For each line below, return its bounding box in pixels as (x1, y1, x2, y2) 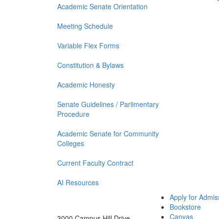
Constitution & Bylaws (57, 60, 124, 70)
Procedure (57, 109, 89, 119)
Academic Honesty (57, 80, 115, 90)
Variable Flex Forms (57, 41, 119, 51)
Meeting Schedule (57, 21, 113, 31)
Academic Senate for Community (57, 129, 159, 139)
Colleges (57, 138, 84, 149)
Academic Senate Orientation (57, 1, 148, 12)
